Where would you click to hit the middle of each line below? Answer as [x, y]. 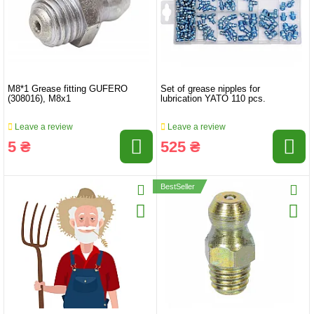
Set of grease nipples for [210, 89]
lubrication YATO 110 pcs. [213, 99]
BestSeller [178, 187]
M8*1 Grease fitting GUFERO [68, 89]
